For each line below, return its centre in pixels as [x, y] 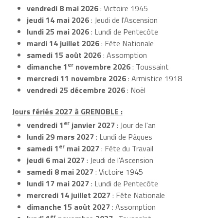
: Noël [135, 90]
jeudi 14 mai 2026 [58, 20]
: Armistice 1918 [154, 78]
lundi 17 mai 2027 [58, 184]
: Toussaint [150, 66]
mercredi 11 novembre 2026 [76, 78]
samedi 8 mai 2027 [60, 172]
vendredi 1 [45, 125]
